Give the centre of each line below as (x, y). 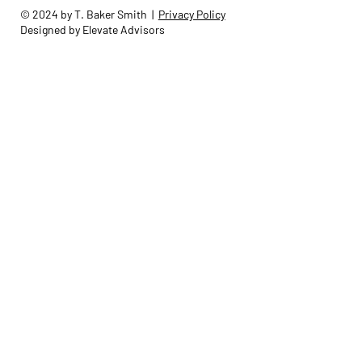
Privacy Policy (192, 15)
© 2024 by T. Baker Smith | (89, 15)
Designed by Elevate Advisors (92, 30)
